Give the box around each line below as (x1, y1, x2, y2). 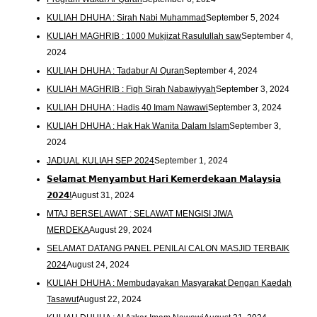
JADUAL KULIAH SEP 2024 (47, 156, 155, 166)
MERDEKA (47, 224, 90, 235)
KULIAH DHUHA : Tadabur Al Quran (47, 66, 185, 76)
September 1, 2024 (154, 156, 229, 166)
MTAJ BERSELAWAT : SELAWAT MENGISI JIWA (47, 208, 234, 219)
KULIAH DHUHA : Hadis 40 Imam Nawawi (47, 103, 209, 113)
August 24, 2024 (67, 259, 130, 270)
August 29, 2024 (89, 224, 153, 235)
